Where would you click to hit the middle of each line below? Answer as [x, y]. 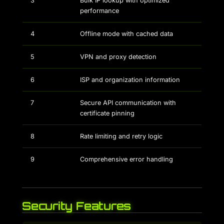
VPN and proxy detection [118, 57]
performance [99, 11]
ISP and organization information [130, 80]
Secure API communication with [128, 103]
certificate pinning [107, 113]
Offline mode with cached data [126, 34]
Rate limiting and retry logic [121, 136]
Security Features [77, 206]
